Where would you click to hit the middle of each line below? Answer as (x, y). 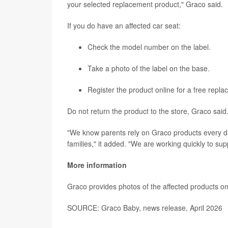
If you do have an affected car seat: (124, 25)
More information (97, 165)
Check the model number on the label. (149, 47)
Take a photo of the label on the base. (149, 68)
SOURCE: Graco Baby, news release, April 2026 (145, 208)
